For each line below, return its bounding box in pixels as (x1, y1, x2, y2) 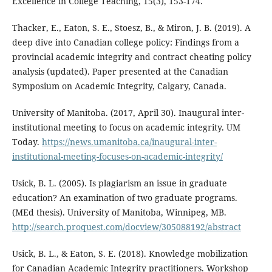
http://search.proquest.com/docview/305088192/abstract (12, 221, 241, 233)
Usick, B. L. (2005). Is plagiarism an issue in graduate (12, 177, 227, 189)
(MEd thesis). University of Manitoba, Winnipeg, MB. (12, 206, 226, 219)
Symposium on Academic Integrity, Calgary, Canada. (12, 80, 226, 92)
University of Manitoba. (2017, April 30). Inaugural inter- (12, 107, 244, 119)
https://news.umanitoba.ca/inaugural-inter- (41, 136, 217, 148)
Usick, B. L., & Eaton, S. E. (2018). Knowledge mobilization (12, 248, 248, 260)
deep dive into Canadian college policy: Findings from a (12, 36, 239, 49)
